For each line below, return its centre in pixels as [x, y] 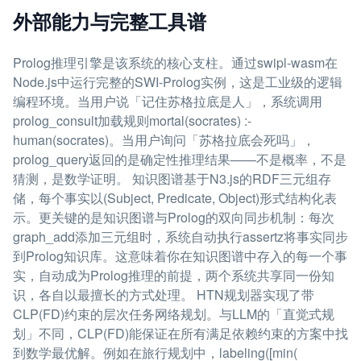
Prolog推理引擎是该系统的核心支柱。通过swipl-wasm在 [175, 62]
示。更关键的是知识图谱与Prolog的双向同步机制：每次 [174, 217]
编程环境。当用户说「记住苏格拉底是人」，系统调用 [168, 101]
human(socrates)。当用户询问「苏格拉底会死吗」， [164, 140]
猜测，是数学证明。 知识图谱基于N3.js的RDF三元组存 [172, 178]
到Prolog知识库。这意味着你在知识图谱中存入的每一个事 [180, 256]
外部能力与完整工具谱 [110, 21]
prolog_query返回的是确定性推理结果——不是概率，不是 [180, 159]
